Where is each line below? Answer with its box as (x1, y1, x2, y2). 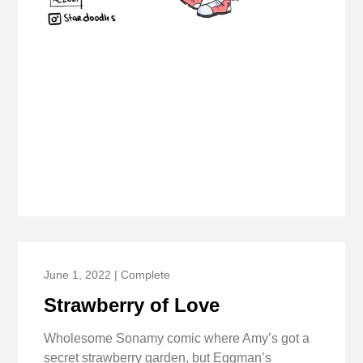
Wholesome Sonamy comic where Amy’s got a (44, 331, 310, 346)
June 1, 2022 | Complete (44, 267, 171, 281)
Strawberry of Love (44, 293, 220, 316)
